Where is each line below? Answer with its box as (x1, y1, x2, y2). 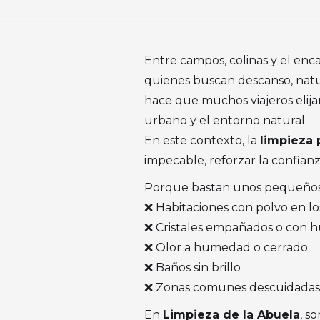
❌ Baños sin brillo (144, 261, 241, 274)
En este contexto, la (144, 134, 260, 147)
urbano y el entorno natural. (144, 114, 307, 127)
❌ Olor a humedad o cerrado (144, 241, 308, 254)
